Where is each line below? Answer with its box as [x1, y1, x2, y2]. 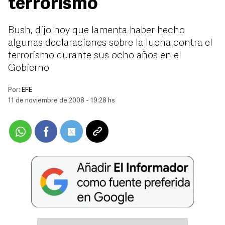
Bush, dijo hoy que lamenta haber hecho [8, 26, 185, 36]
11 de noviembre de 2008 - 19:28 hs [8, 97, 115, 104]
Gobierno [8, 63, 49, 73]
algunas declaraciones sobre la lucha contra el [8, 38, 212, 48]
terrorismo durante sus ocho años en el [8, 51, 181, 61]
